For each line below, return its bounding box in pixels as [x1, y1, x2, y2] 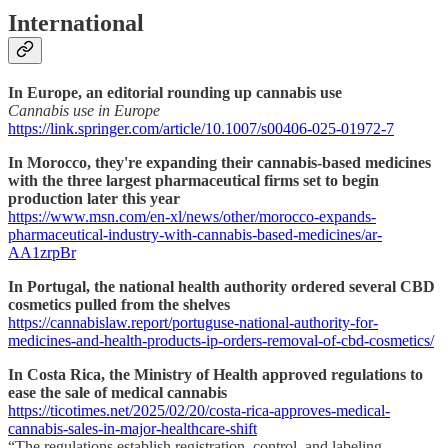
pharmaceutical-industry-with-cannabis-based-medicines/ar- [8, 225, 382, 243]
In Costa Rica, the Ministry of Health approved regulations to [8, 365, 423, 383]
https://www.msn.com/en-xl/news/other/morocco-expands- [8, 207, 376, 225]
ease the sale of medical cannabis [8, 383, 227, 401]
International [8, 9, 144, 36]
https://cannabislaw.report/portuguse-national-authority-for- [8, 313, 378, 331]
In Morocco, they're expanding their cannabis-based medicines [8, 153, 431, 171]
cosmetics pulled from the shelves [8, 295, 230, 313]
